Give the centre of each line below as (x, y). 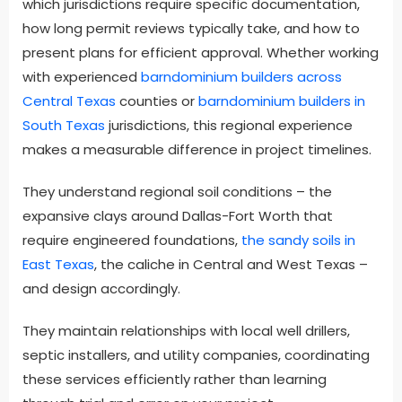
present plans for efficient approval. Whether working (201, 52)
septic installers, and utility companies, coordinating (196, 354)
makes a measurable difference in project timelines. (197, 149)
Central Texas (69, 100)
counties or (157, 100)
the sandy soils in (298, 240)
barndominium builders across (241, 76)
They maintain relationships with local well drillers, (186, 330)
